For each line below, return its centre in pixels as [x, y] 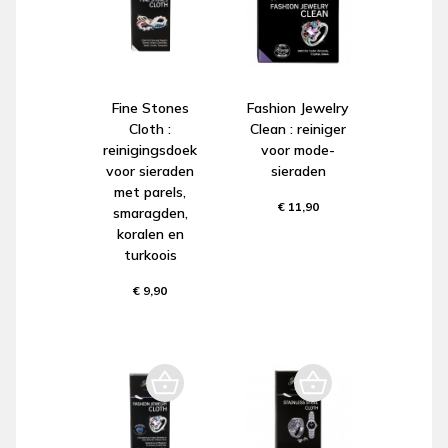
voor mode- [298, 149]
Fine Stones [150, 107]
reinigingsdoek [150, 149]
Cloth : [150, 128]
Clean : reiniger [298, 128]
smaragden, [150, 212]
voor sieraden [150, 170]
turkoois [150, 254]
